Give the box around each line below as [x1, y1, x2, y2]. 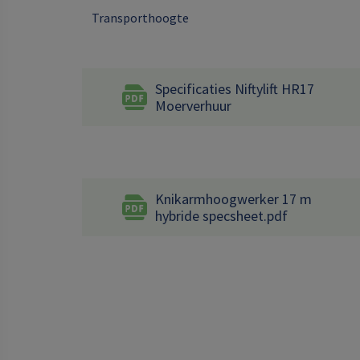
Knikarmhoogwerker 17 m [155, 190, 312, 208]
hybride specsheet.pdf [155, 207, 288, 225]
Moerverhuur [155, 96, 231, 115]
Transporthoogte [92, 10, 189, 26]
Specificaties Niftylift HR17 [155, 80, 314, 98]
